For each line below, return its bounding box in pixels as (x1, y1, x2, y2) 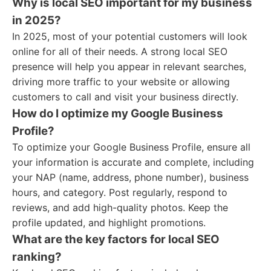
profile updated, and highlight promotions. (12, 217, 206, 229)
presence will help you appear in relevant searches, (12, 60, 246, 73)
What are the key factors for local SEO (12, 232, 220, 246)
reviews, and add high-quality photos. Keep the (12, 201, 228, 214)
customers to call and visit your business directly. (12, 91, 238, 103)
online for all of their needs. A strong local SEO (12, 45, 227, 57)
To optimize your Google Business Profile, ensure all (12, 141, 250, 153)
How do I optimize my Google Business (12, 106, 223, 120)
